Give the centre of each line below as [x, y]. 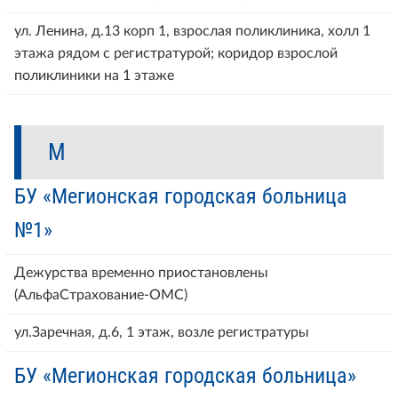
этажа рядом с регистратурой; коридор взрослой [176, 53]
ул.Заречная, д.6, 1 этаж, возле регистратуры [162, 332]
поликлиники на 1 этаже [94, 76]
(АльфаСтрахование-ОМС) [101, 295]
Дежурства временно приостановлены [141, 272]
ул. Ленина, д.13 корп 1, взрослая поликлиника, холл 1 [192, 31]
